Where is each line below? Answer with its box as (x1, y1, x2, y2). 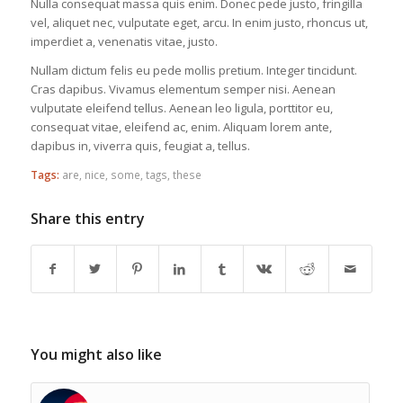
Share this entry (30, 209, 145, 229)
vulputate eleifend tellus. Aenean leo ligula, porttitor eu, (30, 100, 333, 117)
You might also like (30, 345, 162, 365)
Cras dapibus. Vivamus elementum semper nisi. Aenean (30, 81, 336, 98)
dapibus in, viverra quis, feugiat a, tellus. (30, 138, 250, 155)
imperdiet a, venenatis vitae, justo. (30, 33, 218, 50)
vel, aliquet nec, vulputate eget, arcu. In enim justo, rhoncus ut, (30, 14, 368, 31)
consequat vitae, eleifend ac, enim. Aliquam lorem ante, (30, 119, 332, 136)
